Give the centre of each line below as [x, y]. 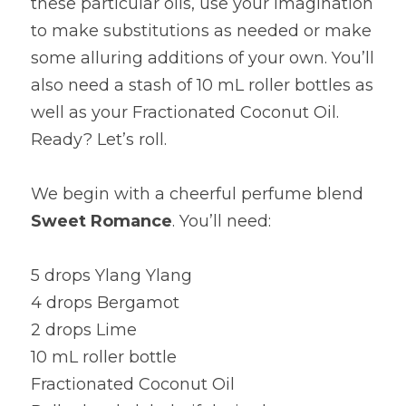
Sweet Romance [101, 221]
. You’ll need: [222, 221]
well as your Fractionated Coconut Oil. [185, 112]
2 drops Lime [84, 330]
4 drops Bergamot [105, 303]
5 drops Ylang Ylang [111, 275]
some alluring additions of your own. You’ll [203, 58]
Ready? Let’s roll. [99, 140]
